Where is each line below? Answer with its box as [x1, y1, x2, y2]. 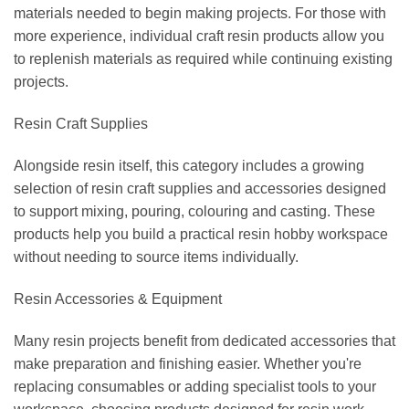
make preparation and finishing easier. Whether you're [14, 355, 362, 372]
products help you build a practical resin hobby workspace [14, 226, 388, 243]
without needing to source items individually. [14, 249, 299, 266]
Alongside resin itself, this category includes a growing [14, 158, 364, 174]
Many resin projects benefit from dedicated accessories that [14, 332, 395, 349]
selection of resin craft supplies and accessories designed [14, 181, 386, 197]
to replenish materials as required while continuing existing [14, 51, 393, 68]
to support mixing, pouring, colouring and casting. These [14, 204, 375, 220]
